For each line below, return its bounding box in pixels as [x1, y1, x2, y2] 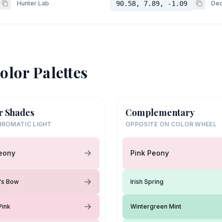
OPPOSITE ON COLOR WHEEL [125, 120, 217, 128]
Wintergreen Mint [130, 202, 181, 210]
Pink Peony [130, 149, 169, 157]
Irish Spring [130, 177, 164, 185]
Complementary [125, 106, 195, 118]
